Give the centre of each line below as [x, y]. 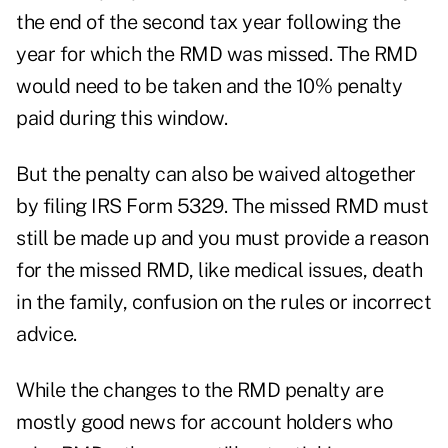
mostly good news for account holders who [204, 422]
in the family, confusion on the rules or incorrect [223, 302]
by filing [53, 206]
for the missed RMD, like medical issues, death [219, 270]
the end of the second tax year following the [208, 22]
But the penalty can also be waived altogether [216, 174]
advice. [46, 334]
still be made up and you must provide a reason [222, 238]
